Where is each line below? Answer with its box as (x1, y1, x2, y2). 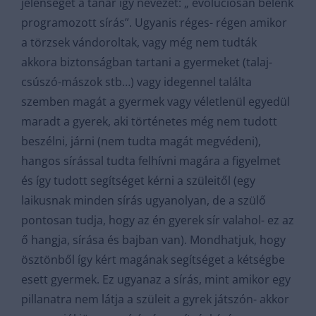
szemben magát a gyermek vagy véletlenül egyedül (21, 94, 290, 109)
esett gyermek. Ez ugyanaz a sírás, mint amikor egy (21, 272, 291, 287)
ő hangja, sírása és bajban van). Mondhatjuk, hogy (21, 232, 286, 248)
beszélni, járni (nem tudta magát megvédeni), (21, 133, 261, 149)
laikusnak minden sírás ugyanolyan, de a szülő (21, 193, 266, 208)
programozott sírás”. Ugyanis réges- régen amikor (21, 15, 287, 30)
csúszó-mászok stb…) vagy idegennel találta (21, 74, 252, 90)
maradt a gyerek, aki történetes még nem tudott (21, 114, 277, 129)
